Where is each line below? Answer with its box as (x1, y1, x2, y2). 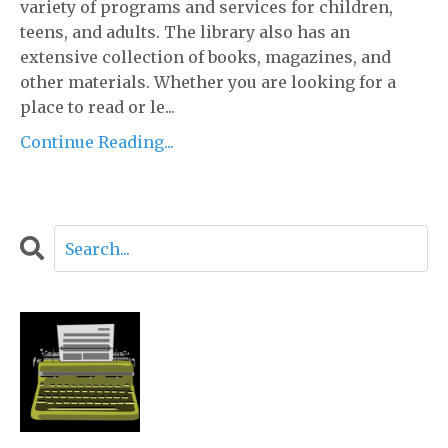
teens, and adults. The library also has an (20, 22, 350, 43)
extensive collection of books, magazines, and (20, 47, 391, 68)
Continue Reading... (20, 132, 174, 153)
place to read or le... (20, 97, 175, 118)
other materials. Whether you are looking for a (20, 72, 396, 93)
